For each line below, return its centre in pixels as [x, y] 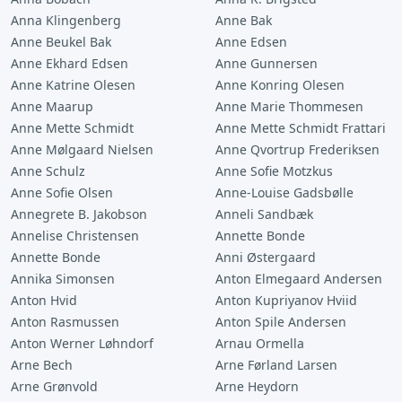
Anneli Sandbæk [264, 214]
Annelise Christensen [75, 236]
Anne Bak [244, 20]
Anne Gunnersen [267, 63]
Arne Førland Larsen [276, 365]
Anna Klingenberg [66, 20]
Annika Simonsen [63, 279]
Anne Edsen [251, 42]
